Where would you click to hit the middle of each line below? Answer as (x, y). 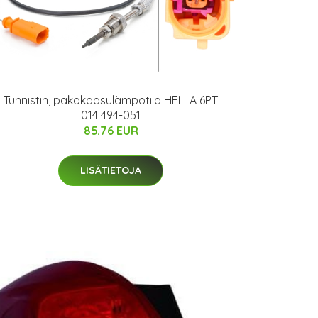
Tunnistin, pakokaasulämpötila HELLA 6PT (111, 100)
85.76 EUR (111, 130)
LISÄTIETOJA (111, 170)
